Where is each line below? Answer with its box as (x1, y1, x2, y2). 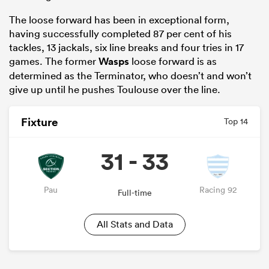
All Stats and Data (96, 218, 173, 231)
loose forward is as (129, 55, 217, 68)
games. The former (9, 55, 98, 68)
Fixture (21, 113, 58, 130)
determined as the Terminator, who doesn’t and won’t (9, 69, 252, 82)
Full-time (117, 187, 152, 199)
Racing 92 (199, 184, 237, 195)
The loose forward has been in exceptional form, (9, 13, 229, 26)
